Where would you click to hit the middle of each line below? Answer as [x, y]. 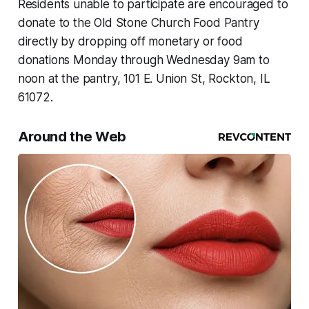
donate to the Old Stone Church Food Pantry [138, 23]
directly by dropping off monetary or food [130, 42]
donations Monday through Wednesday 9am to [143, 60]
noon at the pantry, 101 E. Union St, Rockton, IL [144, 79]
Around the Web [72, 137]
